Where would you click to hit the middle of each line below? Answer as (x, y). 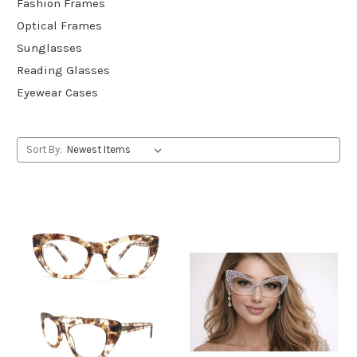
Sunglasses (49, 47)
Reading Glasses (63, 70)
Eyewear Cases (57, 92)
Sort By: (44, 149)
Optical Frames (59, 25)
